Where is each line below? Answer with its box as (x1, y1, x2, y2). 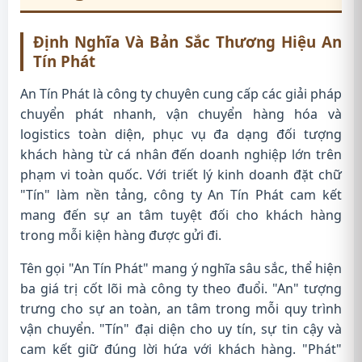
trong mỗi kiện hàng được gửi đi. (20, 226, 221, 244)
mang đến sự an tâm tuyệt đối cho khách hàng (20, 206, 342, 224)
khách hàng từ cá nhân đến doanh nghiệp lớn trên (20, 145, 342, 163)
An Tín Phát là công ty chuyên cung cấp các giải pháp (20, 85, 342, 103)
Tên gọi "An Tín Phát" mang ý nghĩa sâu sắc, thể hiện (20, 259, 342, 277)
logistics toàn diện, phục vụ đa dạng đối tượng (20, 125, 342, 143)
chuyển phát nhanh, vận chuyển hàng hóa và (20, 105, 342, 123)
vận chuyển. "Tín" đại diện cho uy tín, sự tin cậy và (20, 320, 342, 338)
